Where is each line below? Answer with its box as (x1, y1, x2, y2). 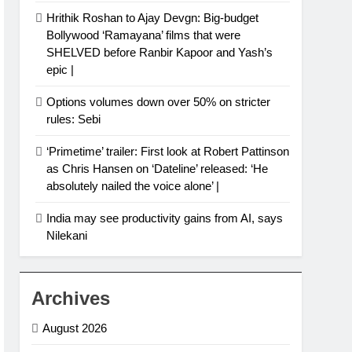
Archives (31, 288, 111, 310)
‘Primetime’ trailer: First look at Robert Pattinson (46, 145, 290, 159)
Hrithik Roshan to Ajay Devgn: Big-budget (46, 11, 259, 25)
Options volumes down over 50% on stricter (46, 95, 271, 109)
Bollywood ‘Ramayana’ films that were (46, 28, 241, 42)
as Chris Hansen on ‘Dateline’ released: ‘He (46, 162, 269, 176)
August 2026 (42, 321, 108, 335)
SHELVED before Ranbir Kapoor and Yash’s (46, 46, 273, 60)
